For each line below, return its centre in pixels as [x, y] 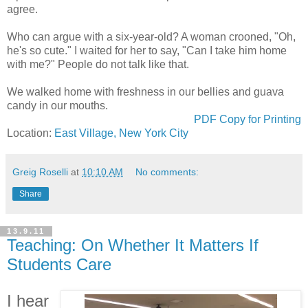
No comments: [167, 172]
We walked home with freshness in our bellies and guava [145, 91]
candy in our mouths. [57, 105]
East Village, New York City [121, 133]
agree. [22, 9]
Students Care [59, 264]
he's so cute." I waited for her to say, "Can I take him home [147, 50]
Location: [31, 133]
